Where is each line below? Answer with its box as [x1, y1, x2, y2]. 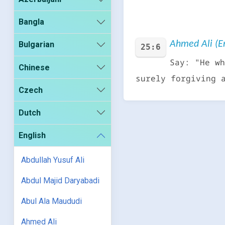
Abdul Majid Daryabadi [21, 176, 100, 186]
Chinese [19, 62, 50, 72]
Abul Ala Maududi [21, 196, 82, 206]
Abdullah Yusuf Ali [21, 155, 85, 165]
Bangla [19, 17, 45, 27]
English [19, 131, 46, 141]
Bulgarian [19, 40, 55, 50]
